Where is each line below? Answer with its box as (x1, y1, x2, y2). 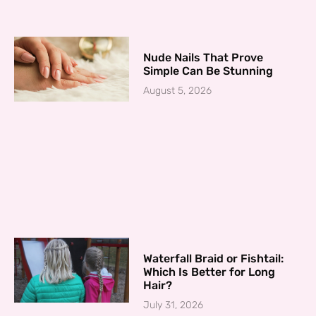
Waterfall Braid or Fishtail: (143, 251, 284, 265)
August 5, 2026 (143, 85, 212, 97)
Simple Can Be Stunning (143, 64, 274, 78)
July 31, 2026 (143, 298, 204, 311)
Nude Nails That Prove (143, 51, 264, 65)
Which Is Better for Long (143, 265, 276, 279)
